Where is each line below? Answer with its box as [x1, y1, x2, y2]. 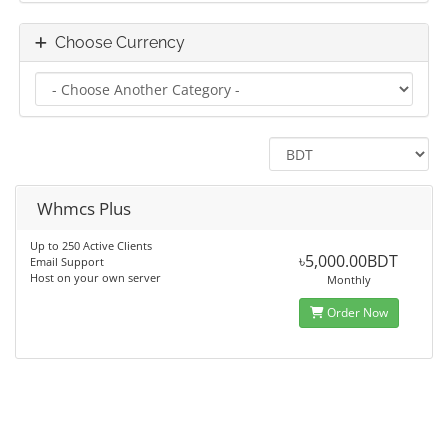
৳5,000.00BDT [299, 250, 399, 272]
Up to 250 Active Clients [30, 238, 152, 253]
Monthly [326, 272, 371, 287]
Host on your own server [30, 270, 161, 285]
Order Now [323, 304, 388, 321]
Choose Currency [47, 33, 185, 52]
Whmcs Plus [37, 197, 131, 220]
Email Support [30, 254, 104, 269]
